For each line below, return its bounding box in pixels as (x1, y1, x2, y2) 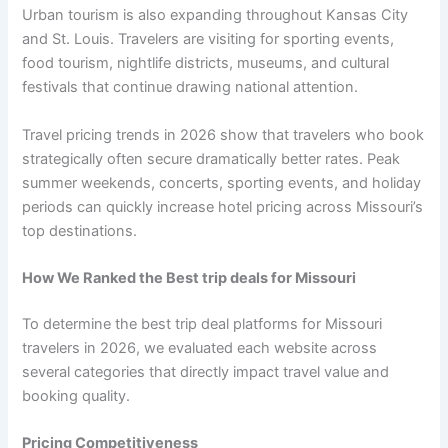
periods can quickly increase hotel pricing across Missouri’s (22, 197, 424, 216)
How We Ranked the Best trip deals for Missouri (22, 268, 357, 287)
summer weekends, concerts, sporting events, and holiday (22, 173, 422, 192)
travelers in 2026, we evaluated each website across (22, 338, 378, 357)
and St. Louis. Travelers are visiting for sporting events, (22, 30, 395, 49)
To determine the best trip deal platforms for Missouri (22, 314, 383, 333)
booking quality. (22, 386, 131, 405)
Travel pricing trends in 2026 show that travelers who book (22, 125, 425, 144)
